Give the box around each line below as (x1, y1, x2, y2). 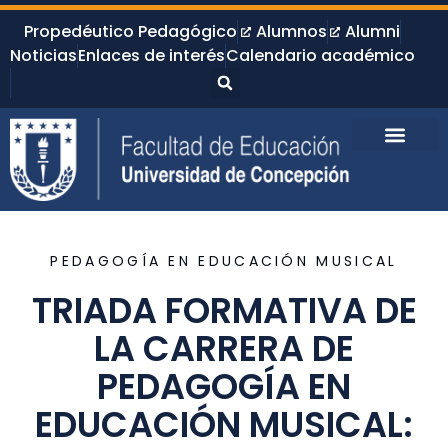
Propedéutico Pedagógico (24, 20, 238, 43)
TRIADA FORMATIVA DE (31, 286, 417, 336)
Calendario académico (226, 44, 416, 67)
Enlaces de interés (78, 44, 226, 67)
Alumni (345, 20, 401, 43)
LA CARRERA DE (94, 324, 354, 374)
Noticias (10, 44, 78, 67)
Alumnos (255, 20, 327, 43)
